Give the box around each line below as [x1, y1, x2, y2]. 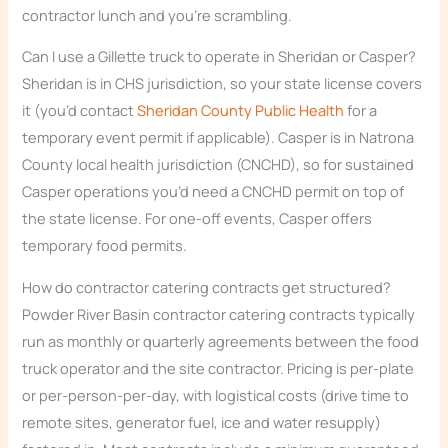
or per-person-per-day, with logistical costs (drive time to [22, 384, 410, 405]
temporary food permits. [22, 235, 188, 256]
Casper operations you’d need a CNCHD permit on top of [22, 181, 405, 202]
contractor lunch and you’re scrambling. [22, 4, 293, 25]
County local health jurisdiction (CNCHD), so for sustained [22, 154, 415, 175]
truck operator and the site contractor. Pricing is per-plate [22, 357, 415, 378]
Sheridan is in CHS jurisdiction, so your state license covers [22, 73, 423, 94]
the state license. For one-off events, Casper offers [22, 208, 373, 229]
